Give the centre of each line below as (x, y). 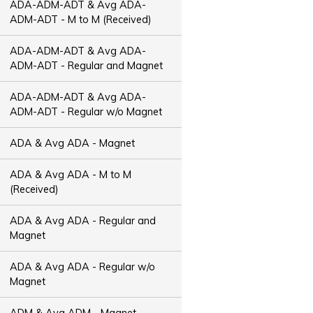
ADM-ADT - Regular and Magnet (87, 65)
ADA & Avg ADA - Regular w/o (83, 267)
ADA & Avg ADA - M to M (71, 174)
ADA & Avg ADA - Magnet (73, 143)
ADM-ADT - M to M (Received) (81, 19)
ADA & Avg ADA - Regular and (83, 220)
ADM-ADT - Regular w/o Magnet (86, 111)
